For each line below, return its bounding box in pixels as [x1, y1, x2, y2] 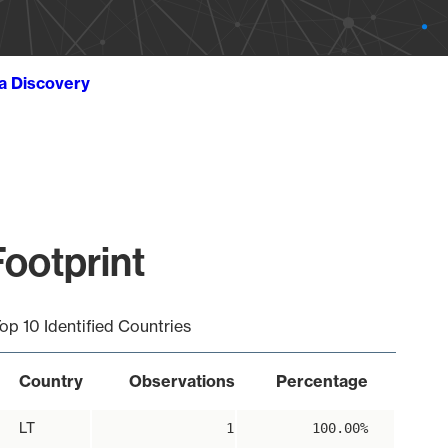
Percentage [275, 371, 368, 391]
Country [18, 371, 83, 391]
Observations [128, 371, 235, 391]
